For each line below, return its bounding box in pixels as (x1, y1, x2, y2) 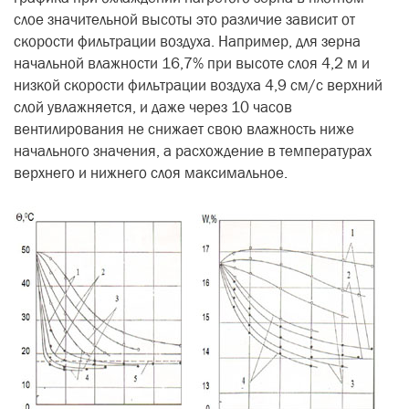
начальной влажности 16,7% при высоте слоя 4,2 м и (14, 54, 370, 73)
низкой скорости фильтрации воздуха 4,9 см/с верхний (14, 76, 383, 95)
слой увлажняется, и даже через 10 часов (14, 98, 292, 117)
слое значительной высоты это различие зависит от (14, 10, 355, 29)
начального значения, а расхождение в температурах (14, 142, 372, 161)
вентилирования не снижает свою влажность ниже (14, 120, 354, 139)
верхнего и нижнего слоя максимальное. (14, 163, 288, 183)
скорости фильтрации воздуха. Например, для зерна (14, 32, 361, 51)
